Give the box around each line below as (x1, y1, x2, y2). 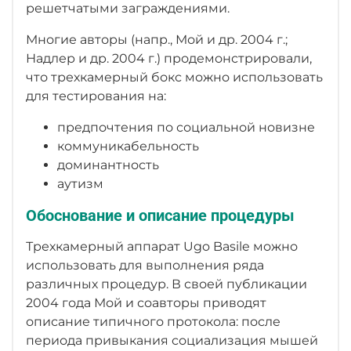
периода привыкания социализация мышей (26, 332, 318, 348)
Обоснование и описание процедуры (26, 205, 295, 225)
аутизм (57, 175, 103, 191)
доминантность (57, 157, 159, 172)
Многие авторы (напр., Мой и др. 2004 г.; (26, 31, 288, 47)
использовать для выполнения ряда (26, 257, 264, 273)
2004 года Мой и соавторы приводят (26, 295, 266, 310)
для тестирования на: (26, 88, 166, 103)
